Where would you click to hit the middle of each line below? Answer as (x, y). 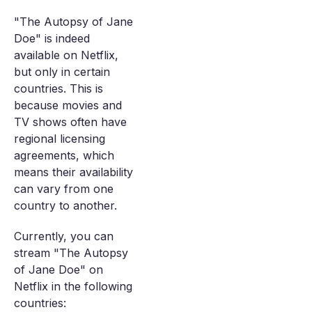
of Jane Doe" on (58, 270)
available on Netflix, (66, 55)
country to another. (65, 205)
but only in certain (62, 72)
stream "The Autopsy (71, 253)
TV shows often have (70, 122)
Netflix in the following (73, 286)
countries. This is (58, 88)
